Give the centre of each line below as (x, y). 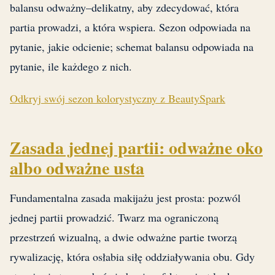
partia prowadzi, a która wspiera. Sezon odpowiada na (130, 27)
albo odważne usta (77, 168)
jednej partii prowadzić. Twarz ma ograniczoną (114, 218)
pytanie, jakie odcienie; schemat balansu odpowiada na (132, 47)
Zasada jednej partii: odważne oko (136, 148)
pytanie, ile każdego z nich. (71, 67)
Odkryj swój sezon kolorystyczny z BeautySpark (118, 99)
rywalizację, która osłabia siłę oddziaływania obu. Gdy (132, 257)
